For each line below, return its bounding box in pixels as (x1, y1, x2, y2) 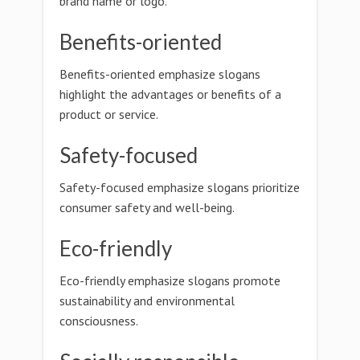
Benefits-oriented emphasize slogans (59, 66, 260, 82)
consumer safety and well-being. (59, 199, 235, 215)
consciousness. (59, 313, 138, 329)
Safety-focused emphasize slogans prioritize (59, 179, 300, 195)
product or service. (59, 106, 158, 122)
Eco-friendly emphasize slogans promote (59, 272, 280, 288)
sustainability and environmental (59, 292, 235, 309)
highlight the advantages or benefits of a (59, 86, 281, 102)
